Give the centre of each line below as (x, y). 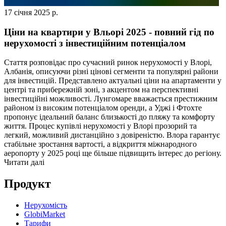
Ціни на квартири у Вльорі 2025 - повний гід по (109, 32)
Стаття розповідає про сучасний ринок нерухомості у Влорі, (108, 63)
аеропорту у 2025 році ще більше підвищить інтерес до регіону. (113, 153)
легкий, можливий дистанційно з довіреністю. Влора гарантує (112, 135)
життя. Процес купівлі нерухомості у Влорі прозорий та (100, 126)
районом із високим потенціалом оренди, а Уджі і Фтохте (103, 108)
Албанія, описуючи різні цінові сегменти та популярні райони (111, 72)
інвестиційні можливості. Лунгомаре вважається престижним (111, 99)
